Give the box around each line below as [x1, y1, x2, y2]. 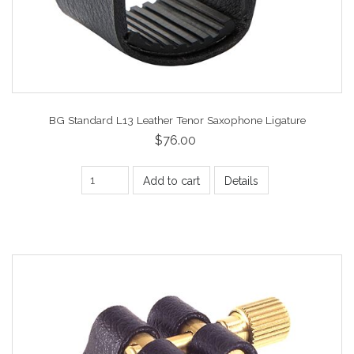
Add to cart [143, 175, 200, 188]
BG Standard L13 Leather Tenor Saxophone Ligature [48, 113, 306, 126]
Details [224, 175, 258, 188]
